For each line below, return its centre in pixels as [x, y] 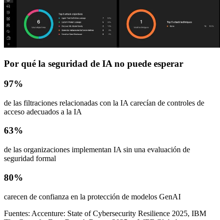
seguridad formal [30, 159]
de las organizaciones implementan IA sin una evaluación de [97, 150]
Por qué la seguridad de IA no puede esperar [94, 64]
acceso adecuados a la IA [43, 111]
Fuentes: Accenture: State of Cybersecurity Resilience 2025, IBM [105, 213]
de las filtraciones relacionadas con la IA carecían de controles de [104, 103]
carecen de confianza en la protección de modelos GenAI [92, 196]
